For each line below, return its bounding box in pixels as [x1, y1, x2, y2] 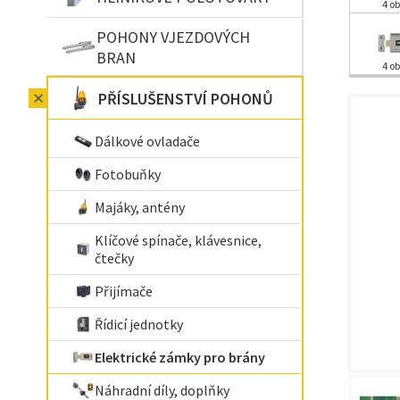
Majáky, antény [95, 198, 185, 216]
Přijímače [95, 282, 153, 300]
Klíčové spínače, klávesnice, [95, 231, 262, 249]
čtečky [95, 249, 134, 267]
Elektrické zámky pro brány [95, 348, 265, 366]
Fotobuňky [95, 165, 161, 183]
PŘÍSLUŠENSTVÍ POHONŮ [98, 87, 273, 109]
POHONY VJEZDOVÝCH [96, 27, 250, 47]
